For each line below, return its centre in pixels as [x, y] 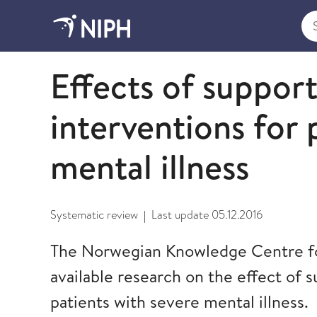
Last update [181, 215]
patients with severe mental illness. [179, 301]
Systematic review [94, 215]
